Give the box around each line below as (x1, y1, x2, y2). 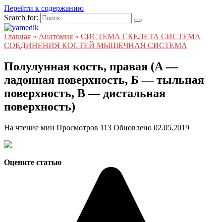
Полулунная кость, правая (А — (4, 59, 178, 73)
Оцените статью (4, 158, 61, 166)
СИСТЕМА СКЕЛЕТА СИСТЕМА (81, 32, 201, 41)
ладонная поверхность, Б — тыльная (4, 73, 204, 86)
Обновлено (113, 123, 152, 132)
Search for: (4, 13, 38, 22)
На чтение (4, 123, 39, 132)
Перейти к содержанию (4, 4, 84, 12)
